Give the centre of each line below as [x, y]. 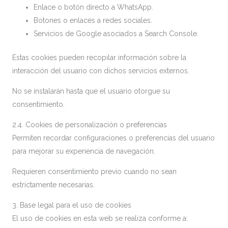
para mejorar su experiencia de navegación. [84, 151]
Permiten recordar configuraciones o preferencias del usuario [113, 138]
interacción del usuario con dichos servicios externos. [101, 71]
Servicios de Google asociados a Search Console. [116, 34]
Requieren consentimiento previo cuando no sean [94, 172]
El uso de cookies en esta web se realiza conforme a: [100, 218]
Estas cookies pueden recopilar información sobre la [99, 58]
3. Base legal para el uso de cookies [72, 205]
